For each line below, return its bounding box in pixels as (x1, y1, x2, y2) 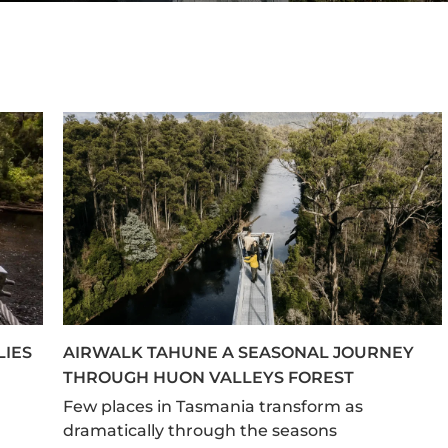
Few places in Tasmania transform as (63, 397, 363, 417)
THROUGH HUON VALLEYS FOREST (63, 368, 354, 388)
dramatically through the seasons (63, 421, 337, 441)
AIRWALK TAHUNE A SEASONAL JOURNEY (63, 343, 414, 363)
